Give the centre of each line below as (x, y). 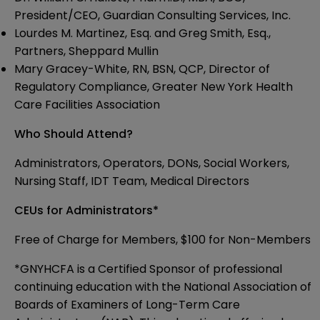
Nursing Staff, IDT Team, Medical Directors (132, 181)
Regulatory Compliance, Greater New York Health (154, 87)
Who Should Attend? (74, 134)
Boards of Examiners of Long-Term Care (127, 305)
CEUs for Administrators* (86, 211)
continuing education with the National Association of (163, 287)
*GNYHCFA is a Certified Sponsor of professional (148, 269)
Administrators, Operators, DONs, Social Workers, (152, 164)
